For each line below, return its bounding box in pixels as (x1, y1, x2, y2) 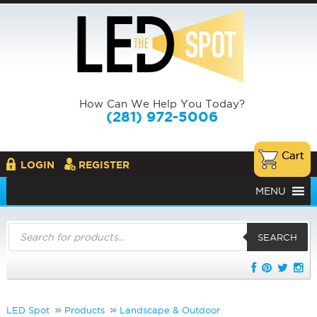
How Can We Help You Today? (79, 98, 245, 110)
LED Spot (6, 305, 50, 315)
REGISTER (78, 159, 129, 171)
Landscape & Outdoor (119, 305, 220, 315)
